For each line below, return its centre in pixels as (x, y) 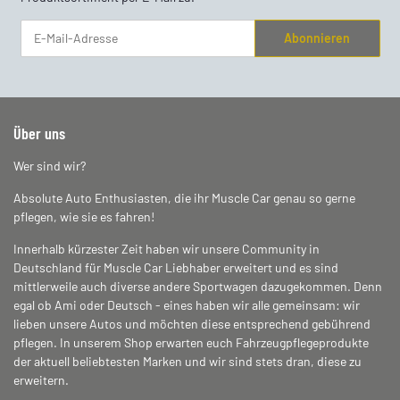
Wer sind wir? (50, 165)
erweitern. (41, 379)
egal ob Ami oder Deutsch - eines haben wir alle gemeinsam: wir (187, 304)
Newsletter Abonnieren (82, 64)
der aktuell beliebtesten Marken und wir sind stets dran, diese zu (187, 361)
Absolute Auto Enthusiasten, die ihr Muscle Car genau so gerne (184, 197)
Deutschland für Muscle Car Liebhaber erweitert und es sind (176, 267)
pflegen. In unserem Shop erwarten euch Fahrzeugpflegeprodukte (191, 342)
